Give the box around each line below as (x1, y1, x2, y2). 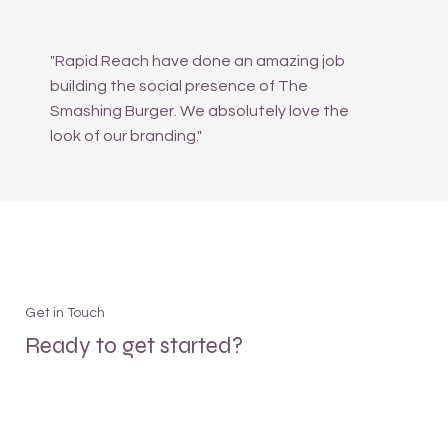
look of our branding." (50, 127, 203, 144)
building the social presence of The (50, 77, 309, 94)
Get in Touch (25, 305, 106, 320)
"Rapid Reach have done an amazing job (50, 52, 346, 69)
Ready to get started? (25, 332, 244, 360)
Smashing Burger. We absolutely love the (50, 102, 350, 119)
